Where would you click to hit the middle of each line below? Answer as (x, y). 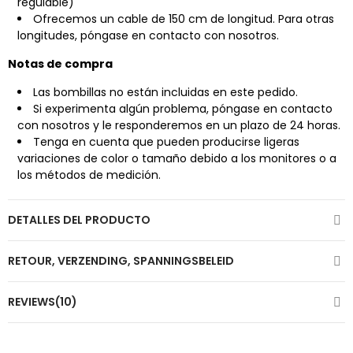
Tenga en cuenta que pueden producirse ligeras (166, 142)
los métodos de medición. (89, 175)
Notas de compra (60, 64)
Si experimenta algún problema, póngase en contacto (183, 109)
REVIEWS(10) (43, 302)
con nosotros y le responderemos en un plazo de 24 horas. (179, 126)
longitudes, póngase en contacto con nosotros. (148, 36)
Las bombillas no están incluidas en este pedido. (165, 93)
